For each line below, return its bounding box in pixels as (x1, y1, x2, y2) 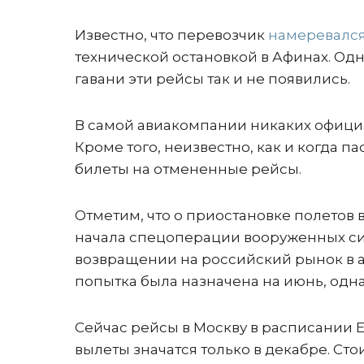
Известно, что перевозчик (75, 27, 268, 43)
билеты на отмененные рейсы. (75, 161, 301, 177)
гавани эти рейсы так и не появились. (75, 71, 350, 87)
